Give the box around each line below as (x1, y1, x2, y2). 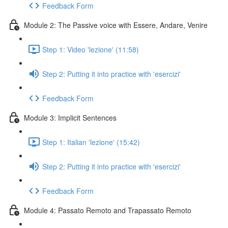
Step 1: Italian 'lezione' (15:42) (42, 136, 140, 147)
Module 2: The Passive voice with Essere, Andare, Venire (24, 19, 208, 30)
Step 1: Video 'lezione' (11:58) (42, 44, 139, 54)
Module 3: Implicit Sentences (24, 112, 117, 123)
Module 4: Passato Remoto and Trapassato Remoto (24, 205, 191, 215)
